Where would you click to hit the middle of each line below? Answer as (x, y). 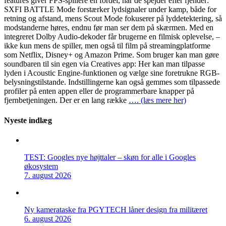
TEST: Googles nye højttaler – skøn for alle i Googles (110, 157)
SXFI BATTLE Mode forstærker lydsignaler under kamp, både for (110, 10)
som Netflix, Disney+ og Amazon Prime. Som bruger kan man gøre (111, 55)
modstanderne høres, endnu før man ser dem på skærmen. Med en (109, 28)
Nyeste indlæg (28, 120)
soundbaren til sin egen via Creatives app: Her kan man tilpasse (104, 64)
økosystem (41, 166)
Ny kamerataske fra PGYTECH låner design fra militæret (116, 209)
